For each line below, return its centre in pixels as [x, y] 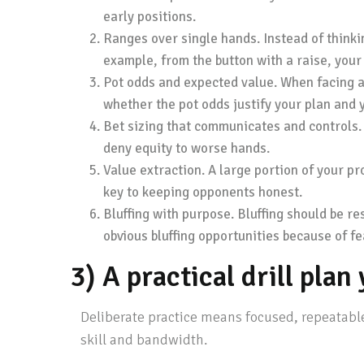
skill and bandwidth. [143, 340]
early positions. [149, 17]
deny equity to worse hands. [186, 148]
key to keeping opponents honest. [203, 192]
